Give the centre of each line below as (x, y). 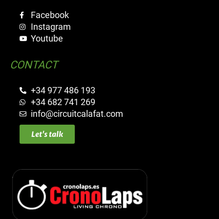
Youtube (47, 38)
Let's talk (47, 134)
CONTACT (34, 65)
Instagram (51, 26)
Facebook (50, 15)
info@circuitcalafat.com (77, 114)
